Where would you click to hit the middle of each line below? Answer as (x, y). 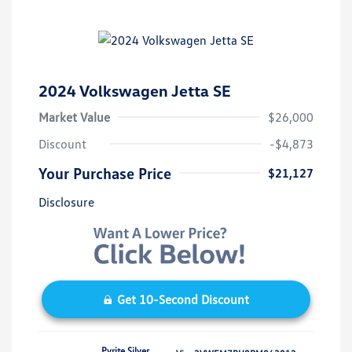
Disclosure (66, 202)
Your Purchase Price (105, 172)
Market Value (74, 117)
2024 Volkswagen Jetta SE (135, 90)
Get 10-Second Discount (183, 299)
